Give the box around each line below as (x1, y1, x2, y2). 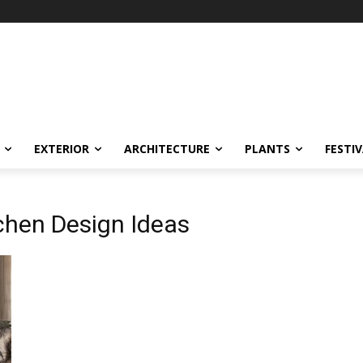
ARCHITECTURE (124, 141, 210, 156)
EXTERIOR (34, 141, 89, 156)
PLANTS (245, 141, 290, 156)
